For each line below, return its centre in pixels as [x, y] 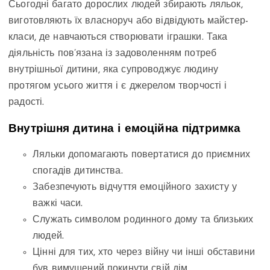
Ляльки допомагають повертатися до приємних [141, 155]
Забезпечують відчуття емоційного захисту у [135, 187]
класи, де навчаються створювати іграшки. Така [118, 38]
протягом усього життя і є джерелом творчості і [118, 86]
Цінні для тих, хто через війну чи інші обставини [144, 252]
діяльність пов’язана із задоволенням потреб [113, 54]
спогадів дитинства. [78, 171]
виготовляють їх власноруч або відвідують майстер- [128, 21]
